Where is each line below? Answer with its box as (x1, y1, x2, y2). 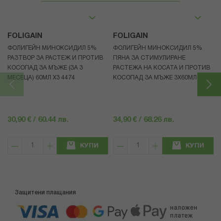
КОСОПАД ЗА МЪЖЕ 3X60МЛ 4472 (113, 75, 212, 81)
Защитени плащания (15, 190, 76, 196)
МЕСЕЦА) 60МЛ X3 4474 (7, 75, 75, 81)
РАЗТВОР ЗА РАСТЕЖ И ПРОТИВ (7, 55, 103, 61)
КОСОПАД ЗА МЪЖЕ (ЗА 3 (7, 65, 83, 71)
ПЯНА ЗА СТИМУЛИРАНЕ (113, 55, 185, 61)
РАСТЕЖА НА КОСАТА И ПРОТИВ (113, 65, 210, 71)
